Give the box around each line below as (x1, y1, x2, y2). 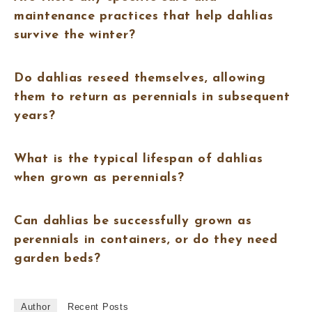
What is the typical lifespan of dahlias (14, 152, 263, 166)
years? (14, 109, 56, 123)
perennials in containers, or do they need (14, 233, 278, 247)
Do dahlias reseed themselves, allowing (14, 71, 266, 85)
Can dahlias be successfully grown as (14, 214, 252, 228)
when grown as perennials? (14, 171, 185, 185)
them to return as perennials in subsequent (14, 90, 290, 104)
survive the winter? (14, 28, 136, 42)
